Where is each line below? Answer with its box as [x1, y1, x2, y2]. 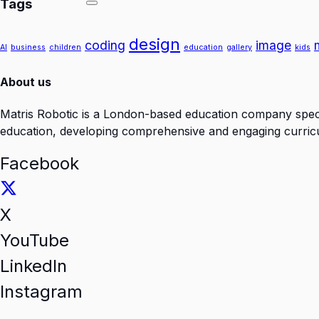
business [11, 43, 46, 53]
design [129, 34, 180, 54]
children [49, 43, 81, 53]
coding [85, 38, 125, 53]
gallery [226, 43, 252, 53]
